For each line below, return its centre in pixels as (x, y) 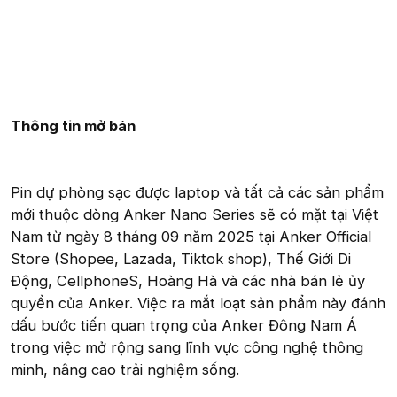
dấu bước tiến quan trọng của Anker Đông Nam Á (184, 325)
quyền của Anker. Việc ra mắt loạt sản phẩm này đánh (198, 303)
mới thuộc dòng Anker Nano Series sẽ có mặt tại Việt (195, 214)
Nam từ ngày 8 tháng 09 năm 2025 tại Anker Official (191, 236)
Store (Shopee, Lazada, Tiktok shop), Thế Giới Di (181, 258)
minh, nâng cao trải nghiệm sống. (125, 369)
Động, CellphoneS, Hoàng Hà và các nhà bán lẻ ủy (188, 280)
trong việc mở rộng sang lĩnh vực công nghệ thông (187, 347)
